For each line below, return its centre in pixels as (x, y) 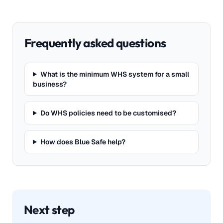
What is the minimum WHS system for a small (114, 74)
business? (50, 84)
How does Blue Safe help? (83, 142)
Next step (49, 209)
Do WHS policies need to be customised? (108, 113)
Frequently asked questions (95, 43)
